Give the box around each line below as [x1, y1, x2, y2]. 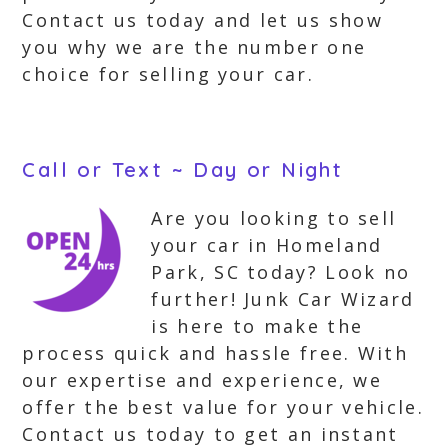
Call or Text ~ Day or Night [22, 157, 344, 182]
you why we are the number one [22, 35, 367, 59]
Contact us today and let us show [22, 8, 384, 32]
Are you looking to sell [151, 206, 397, 230]
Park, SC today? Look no [151, 260, 411, 284]
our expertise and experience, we [22, 368, 383, 392]
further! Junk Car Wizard [151, 287, 415, 311]
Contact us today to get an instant [22, 422, 399, 446]
